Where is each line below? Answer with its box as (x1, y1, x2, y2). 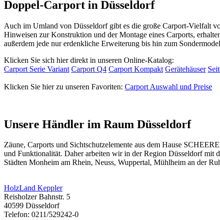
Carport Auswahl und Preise (125, 82, 212, 91)
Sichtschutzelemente (70, 140, 133, 149)
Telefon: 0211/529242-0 (4, 210, 79, 219)
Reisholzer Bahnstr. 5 (4, 192, 70, 201)
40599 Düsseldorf (4, 201, 59, 210)
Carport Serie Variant (4, 64, 69, 73)
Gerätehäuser (165, 64, 206, 73)
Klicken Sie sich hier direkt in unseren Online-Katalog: (4, 55, 174, 64)
